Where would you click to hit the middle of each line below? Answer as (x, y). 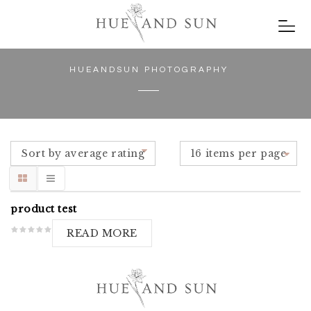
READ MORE (102, 233)
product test (44, 209)
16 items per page (238, 153)
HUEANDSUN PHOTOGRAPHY (149, 70)
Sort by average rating (83, 153)
